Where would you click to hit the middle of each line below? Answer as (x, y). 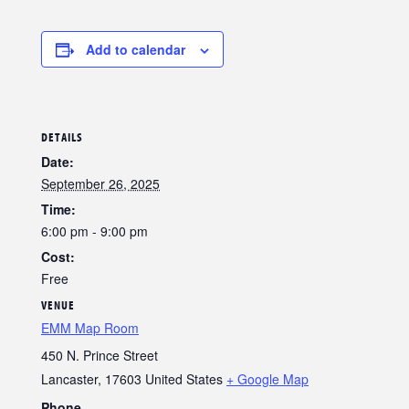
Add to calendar (136, 50)
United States (184, 379)
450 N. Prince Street (100, 356)
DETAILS (62, 136)
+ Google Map (267, 379)
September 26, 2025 (100, 183)
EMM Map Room (90, 328)
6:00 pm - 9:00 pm (94, 231)
